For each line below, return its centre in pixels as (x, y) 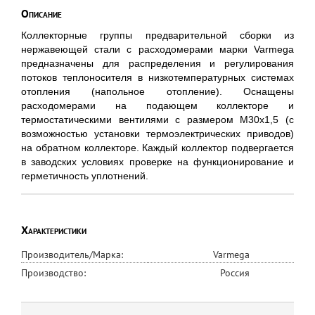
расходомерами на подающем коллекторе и (157, 105)
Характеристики (54, 230)
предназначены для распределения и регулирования (157, 63)
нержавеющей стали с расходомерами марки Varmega (157, 49)
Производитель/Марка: (73, 255)
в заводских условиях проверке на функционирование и (157, 162)
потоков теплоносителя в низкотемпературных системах (157, 77)
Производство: (55, 273)
